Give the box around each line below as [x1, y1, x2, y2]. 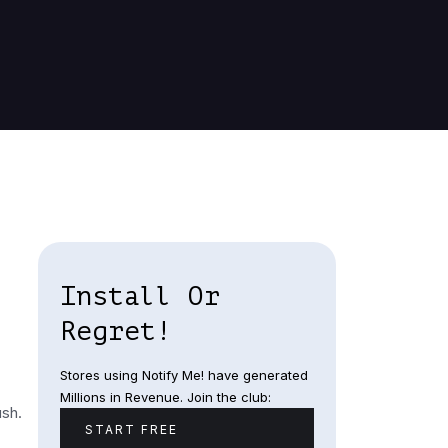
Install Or [59, 282, 220, 312]
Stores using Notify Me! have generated [59, 367, 308, 384]
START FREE [84, 422, 178, 438]
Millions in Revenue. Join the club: [59, 389, 271, 406]
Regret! [59, 317, 172, 347]
